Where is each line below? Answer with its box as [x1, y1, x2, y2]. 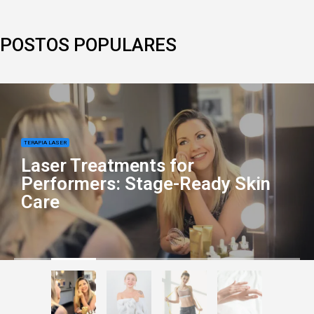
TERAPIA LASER [23, 139, 67, 146]
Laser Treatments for [20, 154, 194, 176]
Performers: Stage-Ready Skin [20, 172, 271, 194]
